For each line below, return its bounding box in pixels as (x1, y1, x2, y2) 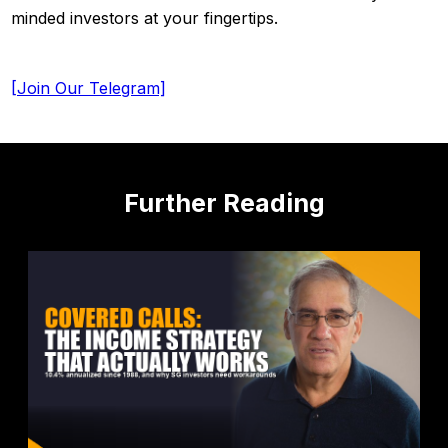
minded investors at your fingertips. (11, 7, 278, 28)
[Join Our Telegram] (11, 77, 166, 98)
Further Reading (123, 187, 325, 218)
